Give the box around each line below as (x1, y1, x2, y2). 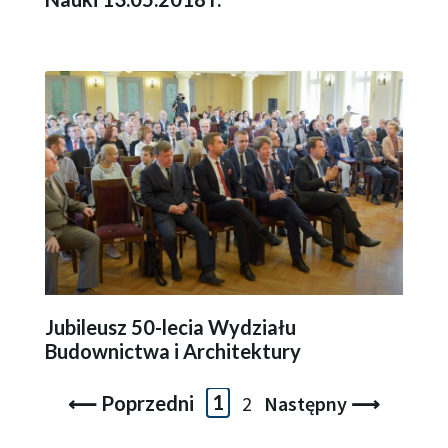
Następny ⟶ (264, 390, 381, 417)
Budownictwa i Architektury (44, 338, 301, 363)
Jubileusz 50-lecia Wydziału (44, 314, 296, 339)
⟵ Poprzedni (67, 390, 194, 415)
